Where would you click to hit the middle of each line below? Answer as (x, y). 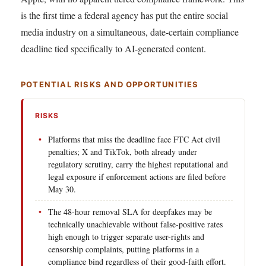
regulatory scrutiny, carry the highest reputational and (138, 164)
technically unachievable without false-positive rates (135, 224)
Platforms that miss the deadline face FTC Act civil (134, 139)
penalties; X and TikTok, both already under (123, 151)
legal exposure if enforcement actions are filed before (137, 176)
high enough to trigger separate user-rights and (126, 236)
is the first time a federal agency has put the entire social (124, 15)
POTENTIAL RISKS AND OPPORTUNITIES (110, 84)
